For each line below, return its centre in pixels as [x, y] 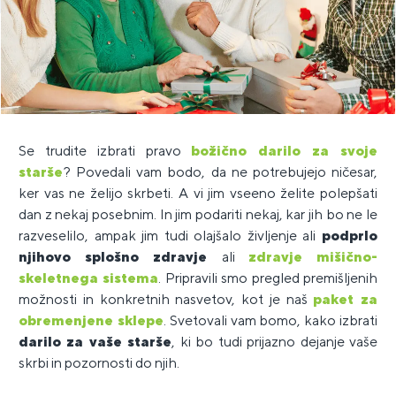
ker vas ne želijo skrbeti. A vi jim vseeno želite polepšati [198, 193]
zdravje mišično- [313, 256]
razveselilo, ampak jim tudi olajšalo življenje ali [170, 235]
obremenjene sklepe [91, 320]
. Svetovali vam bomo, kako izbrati [270, 320]
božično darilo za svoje [285, 150]
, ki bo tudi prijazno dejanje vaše [275, 341]
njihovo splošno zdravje [120, 256]
